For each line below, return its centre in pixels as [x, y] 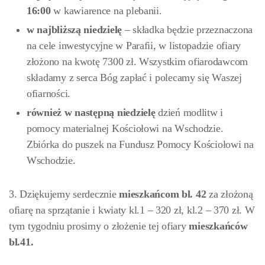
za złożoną [231, 194]
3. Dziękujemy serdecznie [64, 194]
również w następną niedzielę [91, 112]
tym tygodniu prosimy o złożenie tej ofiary [99, 226]
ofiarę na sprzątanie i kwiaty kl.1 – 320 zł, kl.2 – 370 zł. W [132, 210]
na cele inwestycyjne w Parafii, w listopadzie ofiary [134, 46]
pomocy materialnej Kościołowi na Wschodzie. [125, 128]
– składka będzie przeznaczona [187, 30]
